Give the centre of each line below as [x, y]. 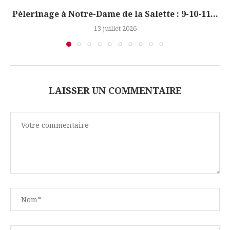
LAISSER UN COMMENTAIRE [115, 91]
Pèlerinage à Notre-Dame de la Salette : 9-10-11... [115, 14]
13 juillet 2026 [115, 28]
